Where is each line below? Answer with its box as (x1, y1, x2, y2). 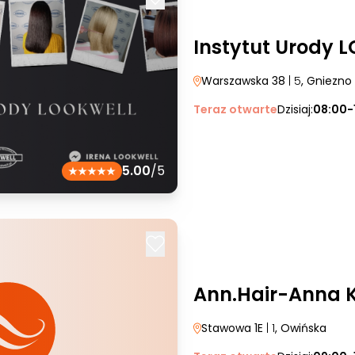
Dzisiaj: (277, 101, 313, 117)
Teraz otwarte (193, 101, 277, 117)
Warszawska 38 (201, 73, 285, 89)
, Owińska (275, 320, 326, 336)
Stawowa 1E (201, 320, 263, 336)
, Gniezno (301, 73, 352, 89)
